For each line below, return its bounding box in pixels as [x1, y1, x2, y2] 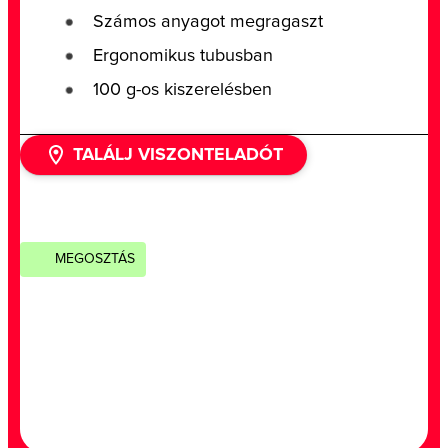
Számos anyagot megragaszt [93, 12, 323, 31]
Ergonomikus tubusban [93, 46, 273, 65]
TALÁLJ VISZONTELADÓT [73, 145, 283, 164]
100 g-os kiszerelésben [93, 80, 272, 99]
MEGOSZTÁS [55, 251, 135, 266]
